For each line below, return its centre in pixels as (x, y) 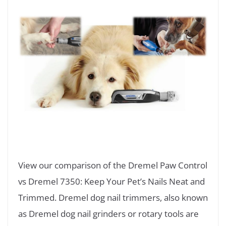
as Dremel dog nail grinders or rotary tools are (108, 214)
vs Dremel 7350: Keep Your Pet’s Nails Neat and (111, 182)
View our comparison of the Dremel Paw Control (113, 165)
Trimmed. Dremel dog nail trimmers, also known (113, 198)
